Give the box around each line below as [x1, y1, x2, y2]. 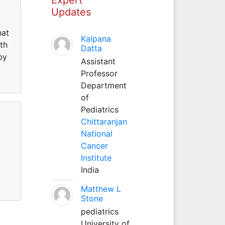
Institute [80, 152, 111, 163]
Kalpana [80, 33, 111, 44]
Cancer [80, 140, 108, 151]
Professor [80, 68, 118, 78]
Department [80, 80, 127, 90]
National [80, 128, 113, 139]
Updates [51, 6, 91, 18]
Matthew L [80, 183, 121, 194]
